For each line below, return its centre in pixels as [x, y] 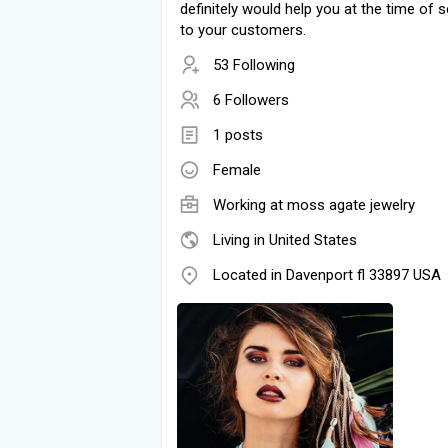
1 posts [238, 134]
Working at [250, 204]
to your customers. [243, 29]
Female [237, 169]
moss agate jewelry [351, 204]
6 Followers [251, 99]
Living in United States [285, 239]
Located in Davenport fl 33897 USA [327, 274]
